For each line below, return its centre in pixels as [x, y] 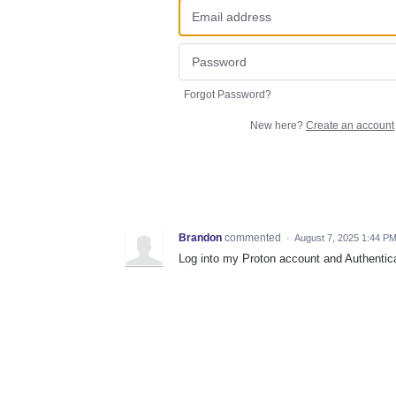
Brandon [200, 238]
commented [254, 238]
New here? [278, 126]
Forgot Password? [228, 95]
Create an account [350, 126]
